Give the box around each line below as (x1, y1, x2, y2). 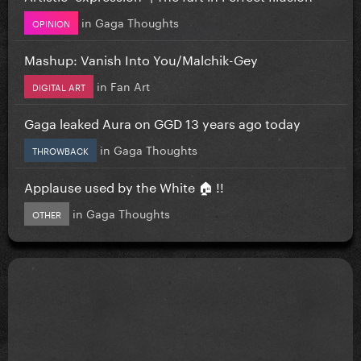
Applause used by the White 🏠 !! (24, 175, 224, 196)
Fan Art (110, 76, 150, 94)
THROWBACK (32, 142, 89, 157)
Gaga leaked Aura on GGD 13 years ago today (24, 111, 301, 132)
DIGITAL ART (32, 78, 85, 93)
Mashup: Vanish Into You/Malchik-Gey (24, 48, 258, 68)
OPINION (32, 15, 70, 30)
